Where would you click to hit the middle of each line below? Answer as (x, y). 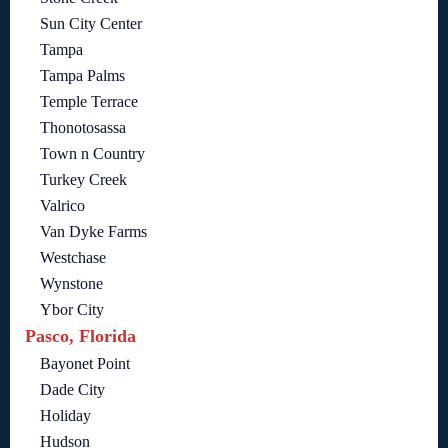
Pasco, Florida (80, 336)
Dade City (72, 390)
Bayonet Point (85, 364)
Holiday (65, 416)
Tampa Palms (82, 76)
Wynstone (71, 284)
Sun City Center (91, 24)
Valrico (62, 206)
